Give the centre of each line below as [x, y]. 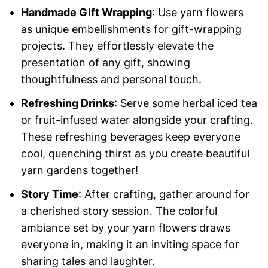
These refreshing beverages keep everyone [130, 137]
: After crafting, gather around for [164, 194]
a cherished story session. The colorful [119, 211]
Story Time [49, 194]
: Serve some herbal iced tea [185, 103]
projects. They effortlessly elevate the [117, 46]
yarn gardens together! [79, 170]
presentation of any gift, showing [105, 63]
